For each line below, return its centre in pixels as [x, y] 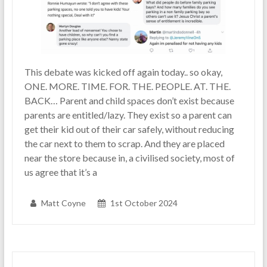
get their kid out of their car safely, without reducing [129, 129]
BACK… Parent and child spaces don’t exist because [129, 101]
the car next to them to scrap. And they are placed [124, 144]
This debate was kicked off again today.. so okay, [123, 72]
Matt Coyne [63, 203]
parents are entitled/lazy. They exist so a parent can [128, 115]
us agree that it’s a [60, 172]
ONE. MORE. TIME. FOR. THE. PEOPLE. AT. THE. [127, 86]
